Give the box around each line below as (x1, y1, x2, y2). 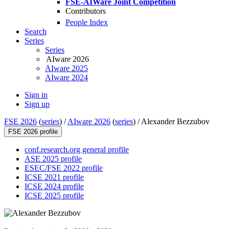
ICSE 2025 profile (25, 191, 84, 200)
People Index (65, 18, 108, 27)
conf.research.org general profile (25, 145, 129, 154)
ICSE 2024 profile (25, 182, 84, 191)
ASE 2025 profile (25, 154, 82, 164)
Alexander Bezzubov (141, 117, 210, 126)
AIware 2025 (45, 64, 88, 73)
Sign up (25, 100, 50, 109)
